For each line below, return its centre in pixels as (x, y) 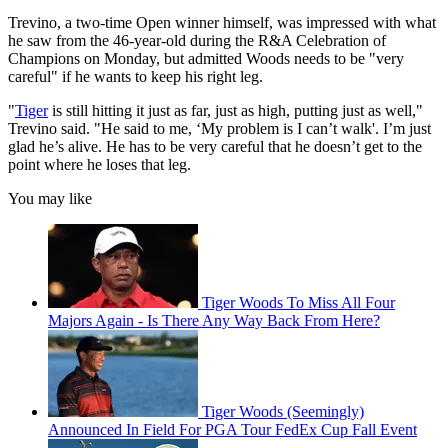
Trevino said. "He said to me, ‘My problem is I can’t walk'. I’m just (219, 129)
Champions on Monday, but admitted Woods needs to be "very (206, 59)
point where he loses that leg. (101, 165)
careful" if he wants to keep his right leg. (135, 77)
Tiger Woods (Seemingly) (283, 412)
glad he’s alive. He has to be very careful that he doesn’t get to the (215, 147)
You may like (50, 199)
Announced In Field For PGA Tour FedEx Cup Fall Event (232, 430)
